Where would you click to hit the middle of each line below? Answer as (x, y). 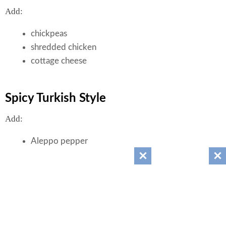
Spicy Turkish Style (55, 99)
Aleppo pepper (59, 141)
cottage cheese (59, 61)
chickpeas (49, 33)
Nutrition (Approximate (99, 214)
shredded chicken (64, 47)
